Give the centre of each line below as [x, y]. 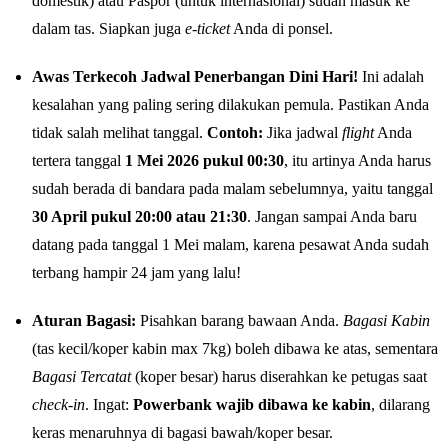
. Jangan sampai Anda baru [332, 217]
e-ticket [207, 29]
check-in [58, 405]
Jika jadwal [302, 133]
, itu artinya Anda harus [357, 161]
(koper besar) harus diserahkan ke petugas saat [279, 377]
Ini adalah [391, 77]
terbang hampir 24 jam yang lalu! [136, 273]
